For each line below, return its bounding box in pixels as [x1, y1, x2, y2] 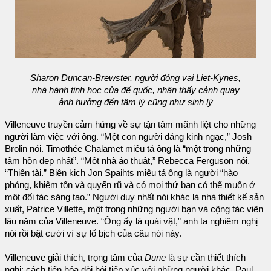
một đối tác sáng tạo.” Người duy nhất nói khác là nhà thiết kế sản [5, 192, 264, 203]
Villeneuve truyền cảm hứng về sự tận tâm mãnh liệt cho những [5, 120, 256, 130]
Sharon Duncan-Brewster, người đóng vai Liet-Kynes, [30, 73, 241, 83]
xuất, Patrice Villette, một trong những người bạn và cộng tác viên [5, 204, 263, 215]
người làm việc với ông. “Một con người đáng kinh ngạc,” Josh [5, 132, 252, 142]
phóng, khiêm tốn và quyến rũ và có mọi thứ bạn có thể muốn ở [5, 180, 255, 191]
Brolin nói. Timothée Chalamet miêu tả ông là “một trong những [5, 144, 251, 154]
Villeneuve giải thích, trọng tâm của [5, 253, 145, 263]
